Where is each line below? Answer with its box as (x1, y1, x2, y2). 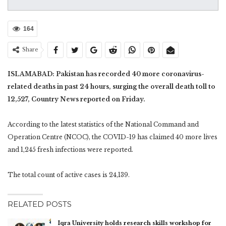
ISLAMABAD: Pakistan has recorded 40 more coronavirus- (8, 70, 204, 78)
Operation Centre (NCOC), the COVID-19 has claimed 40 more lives (8, 133, 217, 141)
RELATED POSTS (8, 199, 72, 209)
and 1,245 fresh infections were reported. (8, 146, 133, 154)
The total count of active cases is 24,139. (8, 171, 130, 179)
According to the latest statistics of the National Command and (8, 121, 199, 129)
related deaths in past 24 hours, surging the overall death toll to (8, 83, 215, 91)
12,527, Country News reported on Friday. (8, 95, 145, 103)
